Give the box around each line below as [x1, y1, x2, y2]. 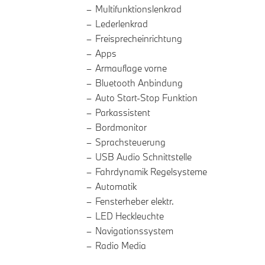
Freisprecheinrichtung [95, 33, 182, 45]
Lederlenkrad [95, 18, 148, 30]
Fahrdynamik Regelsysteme [95, 166, 207, 178]
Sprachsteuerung [95, 136, 166, 148]
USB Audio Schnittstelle [95, 151, 192, 163]
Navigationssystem [95, 225, 173, 237]
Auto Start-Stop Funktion [95, 92, 198, 104]
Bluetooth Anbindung [95, 77, 183, 89]
